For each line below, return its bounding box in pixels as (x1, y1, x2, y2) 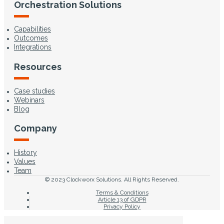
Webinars (14, 95, 44, 104)
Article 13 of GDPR (97, 196, 146, 203)
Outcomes (14, 34, 48, 42)
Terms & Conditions (95, 189, 148, 196)
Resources (14, 61, 61, 72)
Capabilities (14, 25, 51, 33)
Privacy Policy (103, 203, 140, 210)
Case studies (14, 86, 55, 95)
